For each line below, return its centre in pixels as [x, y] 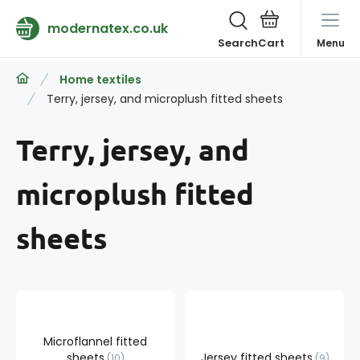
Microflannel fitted [95, 342]
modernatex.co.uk [108, 28]
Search [238, 43]
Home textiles [100, 80]
